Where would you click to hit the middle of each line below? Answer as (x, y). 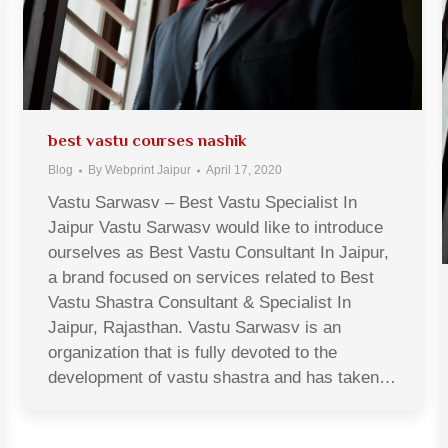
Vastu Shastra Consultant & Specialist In (199, 303)
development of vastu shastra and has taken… (222, 378)
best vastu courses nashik (147, 141)
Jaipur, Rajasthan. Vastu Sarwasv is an (194, 328)
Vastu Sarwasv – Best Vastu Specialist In (202, 203)
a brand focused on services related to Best (211, 278)
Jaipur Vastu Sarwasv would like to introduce (215, 228)
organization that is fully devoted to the (192, 353)
